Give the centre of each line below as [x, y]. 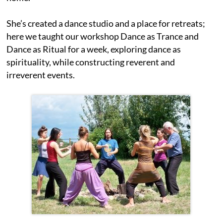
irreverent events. [41, 75]
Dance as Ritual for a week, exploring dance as [94, 49]
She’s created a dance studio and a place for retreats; [106, 23]
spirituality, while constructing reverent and [91, 62]
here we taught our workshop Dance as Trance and [103, 36]
